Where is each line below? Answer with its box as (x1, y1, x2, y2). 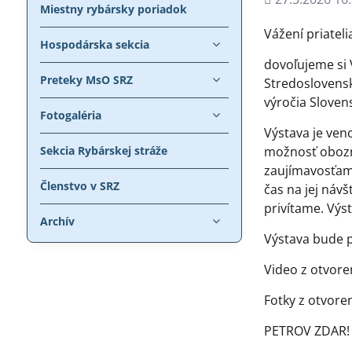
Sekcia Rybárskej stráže (39, 142, 167, 158)
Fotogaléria (39, 107, 101, 123)
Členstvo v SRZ (39, 178, 119, 193)
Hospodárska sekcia (39, 36, 149, 52)
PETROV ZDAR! (264, 321, 350, 339)
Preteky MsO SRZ (39, 71, 133, 87)
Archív (39, 213, 75, 229)
